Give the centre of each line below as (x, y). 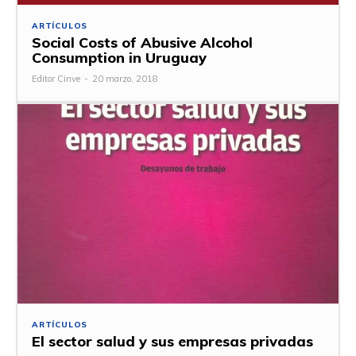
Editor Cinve (56, 79)
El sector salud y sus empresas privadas (172, 341)
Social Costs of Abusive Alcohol (142, 43)
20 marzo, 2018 (125, 79)
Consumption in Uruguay (119, 58)
